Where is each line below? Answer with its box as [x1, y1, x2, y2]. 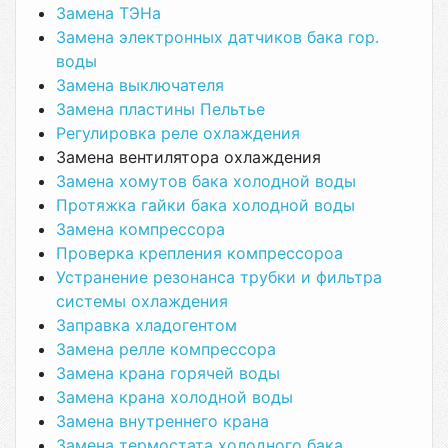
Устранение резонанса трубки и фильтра [56, 267, 382, 287]
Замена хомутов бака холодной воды [56, 171, 356, 191]
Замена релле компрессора [56, 339, 276, 359]
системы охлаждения [56, 291, 228, 311]
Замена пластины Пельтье [56, 99, 265, 119]
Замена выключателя [56, 75, 224, 95]
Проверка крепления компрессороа [56, 243, 343, 263]
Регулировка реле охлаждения [56, 123, 300, 143]
